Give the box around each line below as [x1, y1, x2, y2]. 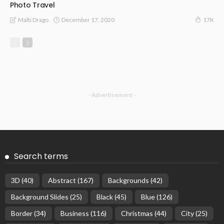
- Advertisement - [88, 91, 135, 99]
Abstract [48, 176, 76, 185]
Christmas [121, 209, 153, 218]
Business [60, 209, 89, 218]
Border [11, 209, 32, 218]
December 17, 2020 [61, 15, 114, 23]
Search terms [14, 150, 68, 162]
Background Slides [11, 192, 68, 201]
